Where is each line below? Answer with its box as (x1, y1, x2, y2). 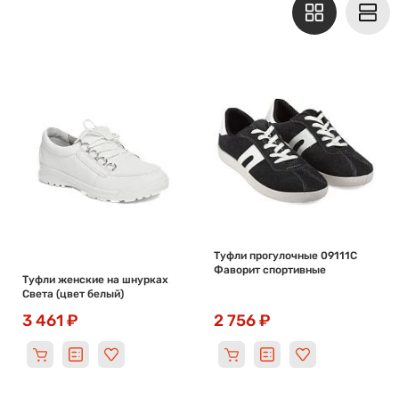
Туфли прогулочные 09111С (213, 249, 357, 262)
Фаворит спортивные (213, 264, 326, 276)
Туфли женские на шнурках (22, 273, 168, 286)
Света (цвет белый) (22, 288, 124, 300)
